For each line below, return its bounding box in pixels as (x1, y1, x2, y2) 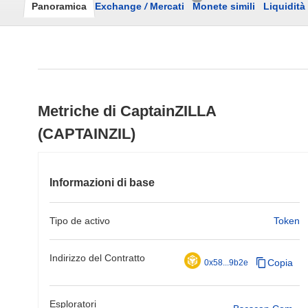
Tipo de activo (49, 215, 110, 226)
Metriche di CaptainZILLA (38, 102, 216, 120)
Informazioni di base (49, 177, 155, 188)
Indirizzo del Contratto (49, 252, 145, 263)
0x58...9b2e (204, 258, 248, 267)
